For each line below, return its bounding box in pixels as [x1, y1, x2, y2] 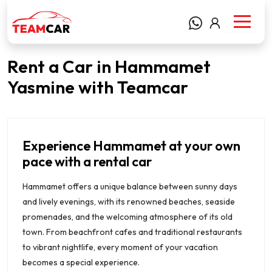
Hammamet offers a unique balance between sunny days [22, 180, 237, 192]
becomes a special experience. [22, 256, 140, 268]
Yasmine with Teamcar [7, 75, 188, 98]
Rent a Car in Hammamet [7, 55, 211, 77]
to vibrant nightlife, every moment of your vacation [22, 241, 218, 253]
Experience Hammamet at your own [22, 137, 240, 154]
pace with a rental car [22, 152, 152, 170]
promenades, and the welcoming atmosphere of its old [22, 211, 233, 222]
